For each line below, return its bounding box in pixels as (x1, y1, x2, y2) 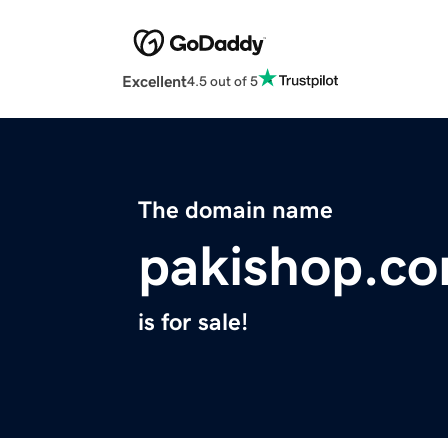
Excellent (122, 73, 187, 90)
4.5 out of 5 (187, 73, 258, 88)
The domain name (138, 198, 333, 223)
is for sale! (138, 310, 248, 335)
